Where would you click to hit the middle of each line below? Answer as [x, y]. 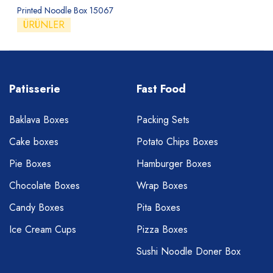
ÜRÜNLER [44, 25]
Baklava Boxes [39, 119]
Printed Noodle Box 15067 [65, 11]
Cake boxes [34, 141]
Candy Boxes [37, 207]
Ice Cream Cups [43, 229]
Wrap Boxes [162, 185]
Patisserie [35, 89]
